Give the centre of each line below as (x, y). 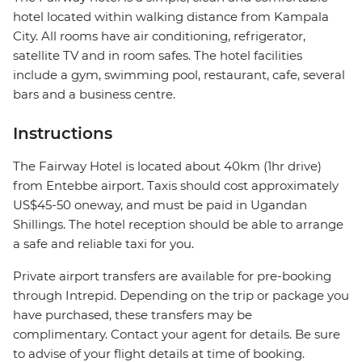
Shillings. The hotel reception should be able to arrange (178, 225)
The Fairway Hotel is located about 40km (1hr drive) (167, 166)
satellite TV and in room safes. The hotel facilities (158, 56)
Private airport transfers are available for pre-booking (172, 276)
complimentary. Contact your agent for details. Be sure (177, 335)
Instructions (63, 134)
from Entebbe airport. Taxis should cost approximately (176, 186)
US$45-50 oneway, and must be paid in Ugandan (160, 205)
